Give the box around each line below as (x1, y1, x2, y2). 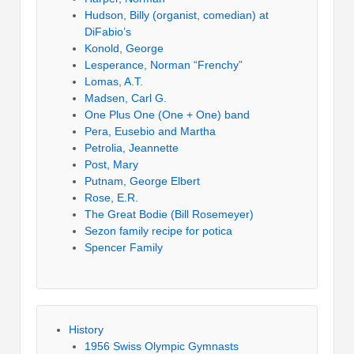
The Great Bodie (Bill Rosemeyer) (85, 208, 254, 221)
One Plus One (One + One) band (85, 108, 250, 122)
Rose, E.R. (85, 191, 138, 205)
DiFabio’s (85, 25, 131, 39)
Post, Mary (85, 158, 138, 171)
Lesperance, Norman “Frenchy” (85, 58, 243, 72)
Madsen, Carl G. (85, 92, 167, 105)
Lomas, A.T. (85, 75, 143, 88)
